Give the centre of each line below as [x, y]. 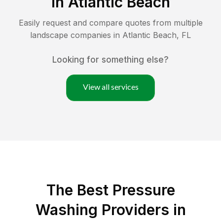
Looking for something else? [110, 60]
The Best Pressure [110, 190]
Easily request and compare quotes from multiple [110, 23]
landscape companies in [76, 35]
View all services [110, 87]
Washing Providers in [110, 210]
